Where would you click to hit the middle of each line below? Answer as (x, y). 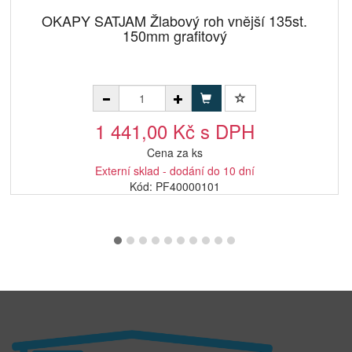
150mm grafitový (174, 35)
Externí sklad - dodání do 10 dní (174, 170)
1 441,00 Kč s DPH (174, 131)
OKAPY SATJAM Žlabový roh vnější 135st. (174, 20)
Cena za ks (174, 152)
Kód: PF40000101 (174, 186)
